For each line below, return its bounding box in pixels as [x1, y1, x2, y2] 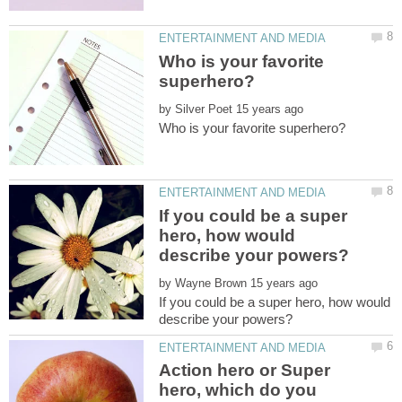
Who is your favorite [159, 51, 325, 71]
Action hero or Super [159, 361, 331, 380]
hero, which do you [159, 380, 318, 400]
